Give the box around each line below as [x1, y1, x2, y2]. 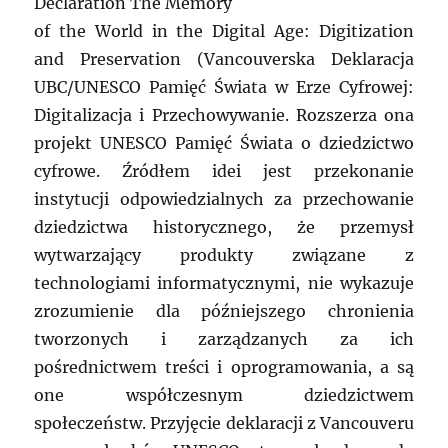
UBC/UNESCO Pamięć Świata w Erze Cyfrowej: [34, 77, 414, 98]
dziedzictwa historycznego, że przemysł [34, 217, 414, 238]
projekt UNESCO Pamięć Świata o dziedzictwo [34, 133, 414, 154]
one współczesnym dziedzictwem [34, 385, 414, 406]
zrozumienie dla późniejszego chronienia [34, 301, 414, 322]
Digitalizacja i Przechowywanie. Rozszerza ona [34, 105, 414, 126]
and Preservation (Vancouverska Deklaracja [34, 49, 414, 70]
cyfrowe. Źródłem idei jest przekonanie [34, 161, 414, 182]
